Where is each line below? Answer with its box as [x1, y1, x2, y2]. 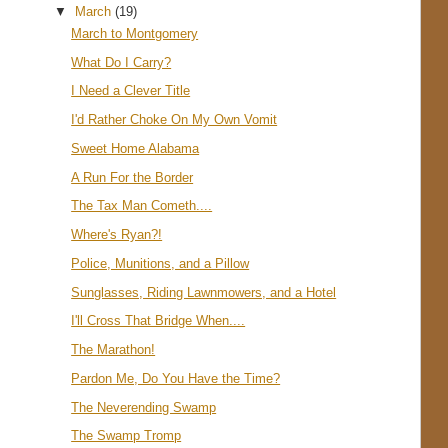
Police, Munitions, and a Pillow [71, 255, 250, 271]
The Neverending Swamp [71, 399, 217, 415]
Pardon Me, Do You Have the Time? [71, 370, 281, 386]
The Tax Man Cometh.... [71, 198, 213, 214]
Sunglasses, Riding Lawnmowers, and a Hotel [71, 284, 337, 300]
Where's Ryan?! [71, 227, 163, 243]
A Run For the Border [71, 169, 194, 185]
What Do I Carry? [71, 54, 172, 70]
